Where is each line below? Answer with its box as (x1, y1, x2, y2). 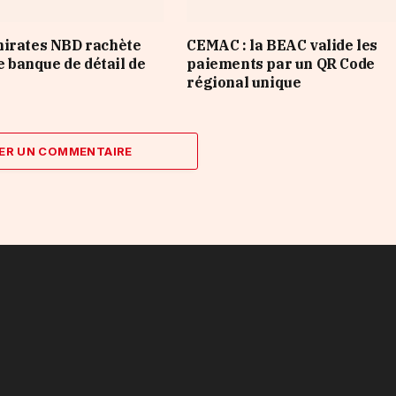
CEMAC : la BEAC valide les (187, 35, 377, 54)
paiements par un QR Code (187, 54, 375, 72)
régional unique (187, 72, 301, 91)
